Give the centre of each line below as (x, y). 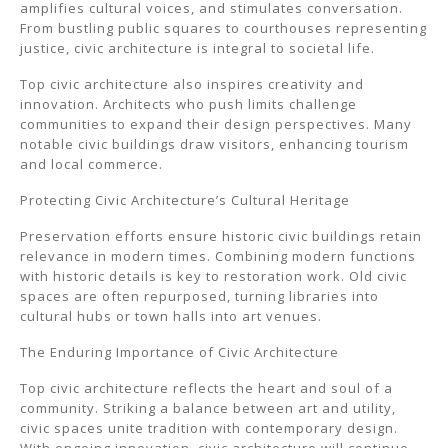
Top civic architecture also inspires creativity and (192, 84)
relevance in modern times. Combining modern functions (218, 256)
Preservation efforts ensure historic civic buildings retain (221, 236)
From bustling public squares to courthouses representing (223, 28)
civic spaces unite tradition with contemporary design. (209, 428)
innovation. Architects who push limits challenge (188, 104)
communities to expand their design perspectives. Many (216, 124)
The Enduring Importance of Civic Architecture (179, 352)
